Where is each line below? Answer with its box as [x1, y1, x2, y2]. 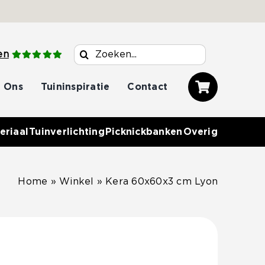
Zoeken [73, 47, 111, 56]
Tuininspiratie [40, 82, 110, 92]
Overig [183, 127, 218, 137]
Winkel [59, 177, 94, 186]
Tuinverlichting [29, 127, 105, 137]
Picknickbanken [105, 127, 183, 137]
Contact [127, 82, 168, 92]
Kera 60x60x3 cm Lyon [105, 177, 218, 186]
